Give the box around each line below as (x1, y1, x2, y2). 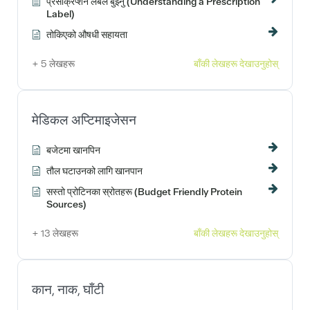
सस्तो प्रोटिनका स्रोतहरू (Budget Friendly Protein (46, 185, 242, 198)
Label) (46, 7, 74, 20)
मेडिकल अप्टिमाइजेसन (32, 111, 136, 129)
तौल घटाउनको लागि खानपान (46, 164, 143, 177)
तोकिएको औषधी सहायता (46, 28, 127, 41)
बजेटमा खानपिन (46, 143, 100, 156)
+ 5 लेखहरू (32, 57, 75, 70)
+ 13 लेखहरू (32, 226, 78, 239)
